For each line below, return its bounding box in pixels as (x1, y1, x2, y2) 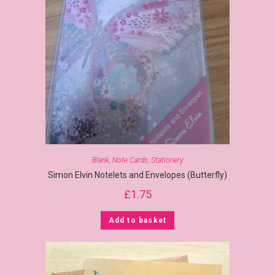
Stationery (150, 155, 184, 165)
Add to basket (108, 215, 167, 225)
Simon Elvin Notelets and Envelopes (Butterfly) (48, 169, 227, 180)
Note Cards (112, 155, 148, 165)
